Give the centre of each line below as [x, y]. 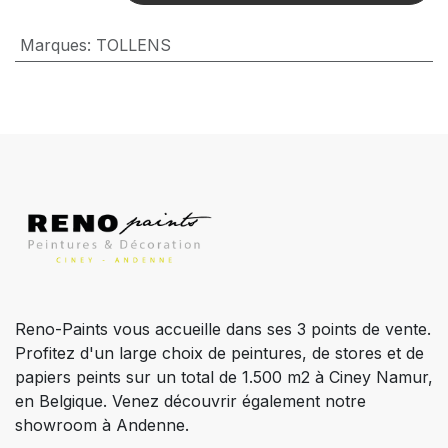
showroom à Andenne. [102, 425]
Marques [53, 45]
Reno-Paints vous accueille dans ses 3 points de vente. [223, 329]
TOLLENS [133, 45]
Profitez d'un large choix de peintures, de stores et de [219, 353]
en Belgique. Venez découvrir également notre [190, 401]
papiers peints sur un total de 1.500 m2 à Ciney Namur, [224, 377]
